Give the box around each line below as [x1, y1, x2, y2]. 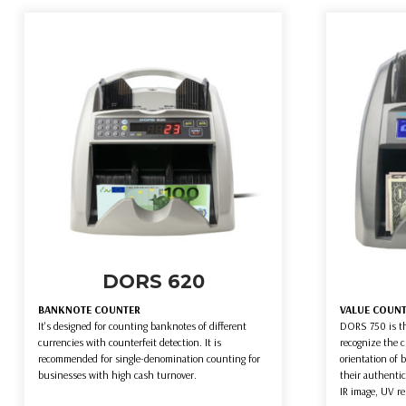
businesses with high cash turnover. [38, 368, 197, 382]
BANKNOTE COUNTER [38, 303, 140, 317]
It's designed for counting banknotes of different [38, 319, 246, 333]
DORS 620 [101, 270, 205, 294]
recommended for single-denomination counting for [38, 352, 260, 366]
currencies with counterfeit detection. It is [38, 335, 221, 350]
